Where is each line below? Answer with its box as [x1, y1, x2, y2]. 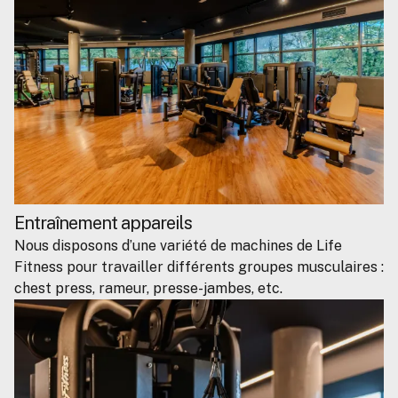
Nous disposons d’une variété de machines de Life [14, 237, 342, 255]
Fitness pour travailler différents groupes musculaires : [14, 259, 384, 276]
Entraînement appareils [14, 212, 192, 235]
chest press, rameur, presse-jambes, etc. [14, 280, 283, 298]
